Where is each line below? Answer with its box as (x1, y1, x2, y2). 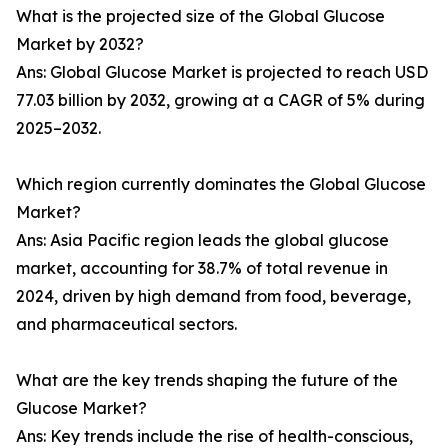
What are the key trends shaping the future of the (16, 370, 398, 391)
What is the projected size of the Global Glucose (16, 6, 385, 27)
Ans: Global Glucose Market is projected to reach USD (16, 62, 428, 83)
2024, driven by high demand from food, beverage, (16, 286, 411, 307)
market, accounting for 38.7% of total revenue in (16, 258, 388, 279)
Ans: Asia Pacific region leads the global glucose (16, 230, 389, 251)
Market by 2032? (16, 34, 144, 55)
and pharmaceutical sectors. (16, 314, 237, 335)
